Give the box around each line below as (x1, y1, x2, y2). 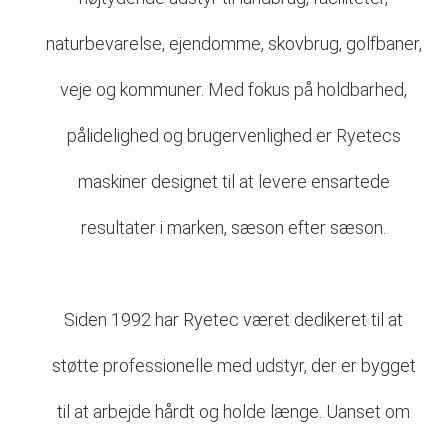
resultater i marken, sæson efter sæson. (81, 217, 386, 238)
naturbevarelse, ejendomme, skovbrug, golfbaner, (45, 33, 422, 54)
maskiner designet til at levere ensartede (77, 171, 390, 192)
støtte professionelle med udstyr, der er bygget (51, 355, 416, 376)
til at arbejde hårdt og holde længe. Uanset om (57, 401, 410, 422)
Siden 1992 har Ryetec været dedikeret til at (64, 309, 403, 330)
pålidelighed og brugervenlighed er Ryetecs (66, 125, 401, 146)
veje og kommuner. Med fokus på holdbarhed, (60, 79, 407, 100)
